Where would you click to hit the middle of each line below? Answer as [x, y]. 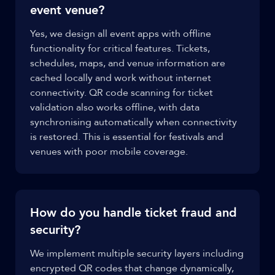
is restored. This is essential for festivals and [127, 137]
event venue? [67, 10]
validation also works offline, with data [115, 107]
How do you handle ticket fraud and [134, 213]
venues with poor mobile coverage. [109, 152]
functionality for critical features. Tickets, [120, 48]
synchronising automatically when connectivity [134, 122]
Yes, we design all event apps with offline [121, 34]
